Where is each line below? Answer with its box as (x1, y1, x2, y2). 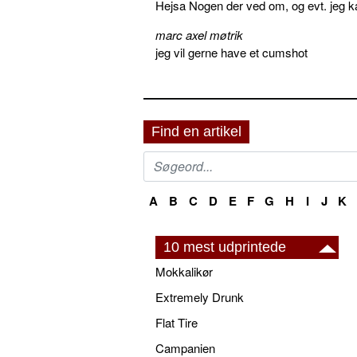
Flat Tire (155, 313, 198, 331)
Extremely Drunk (155, 288, 244, 305)
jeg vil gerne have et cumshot (155, 43, 308, 61)
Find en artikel (151, 123, 241, 139)
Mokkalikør (155, 262, 213, 280)
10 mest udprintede (163, 238, 286, 255)
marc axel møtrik (155, 25, 243, 43)
